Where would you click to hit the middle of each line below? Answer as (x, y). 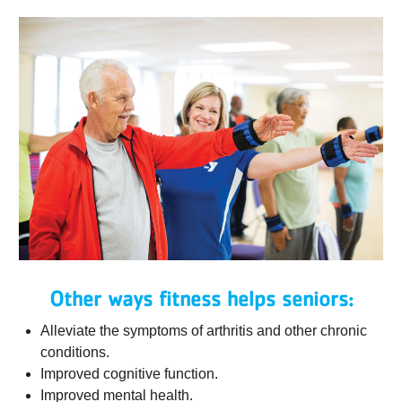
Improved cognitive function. (129, 373)
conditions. (75, 352)
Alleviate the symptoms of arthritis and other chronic (204, 330)
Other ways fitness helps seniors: (201, 298)
